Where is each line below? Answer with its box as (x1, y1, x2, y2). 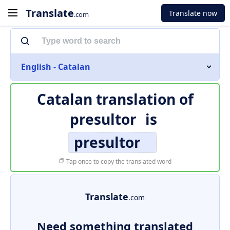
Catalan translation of (36, 89, 194, 109)
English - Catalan (21, 61, 90, 72)
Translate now (169, 8, 217, 18)
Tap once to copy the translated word (65, 157, 171, 166)
